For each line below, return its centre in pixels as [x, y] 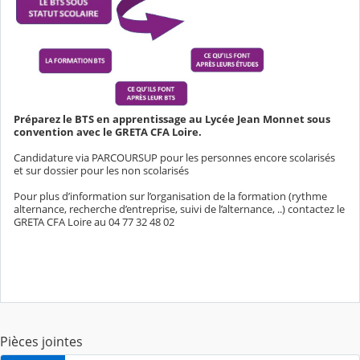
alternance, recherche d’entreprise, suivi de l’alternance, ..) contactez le [179, 209]
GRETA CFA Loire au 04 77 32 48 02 [94, 221]
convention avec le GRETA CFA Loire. [108, 131]
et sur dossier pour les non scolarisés [101, 170]
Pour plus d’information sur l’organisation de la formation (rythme [170, 196]
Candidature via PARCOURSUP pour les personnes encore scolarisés [174, 157]
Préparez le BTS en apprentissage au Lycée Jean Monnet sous [172, 119]
